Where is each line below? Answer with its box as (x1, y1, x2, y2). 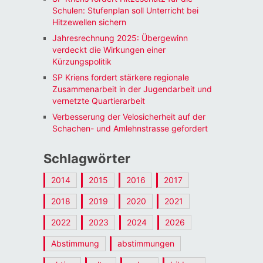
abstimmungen (117, 238, 174, 248)
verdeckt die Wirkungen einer (52, 44, 166, 55)
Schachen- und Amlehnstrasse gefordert (52, 123, 208, 133)
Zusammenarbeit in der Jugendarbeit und (52, 83, 212, 94)
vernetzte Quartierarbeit (52, 95, 145, 106)
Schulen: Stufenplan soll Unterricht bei (52, 5, 198, 15)
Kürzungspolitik (52, 56, 112, 66)
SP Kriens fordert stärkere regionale (52, 72, 189, 82)
